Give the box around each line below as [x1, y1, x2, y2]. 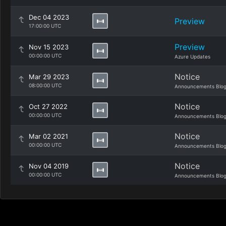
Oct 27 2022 [29, 102, 68, 110]
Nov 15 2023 [29, 43, 69, 51]
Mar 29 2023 [29, 73, 69, 81]
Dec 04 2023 [29, 13, 69, 21]
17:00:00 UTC [29, 23, 61, 29]
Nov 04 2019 [29, 162, 69, 170]
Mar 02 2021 [29, 132, 68, 140]
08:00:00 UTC [29, 82, 62, 88]
